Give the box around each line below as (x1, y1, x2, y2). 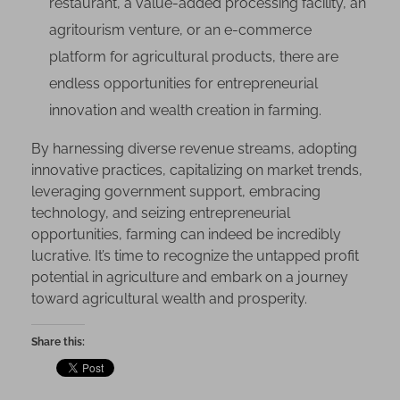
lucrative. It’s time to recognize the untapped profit (31, 246, 359, 264)
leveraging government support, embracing (31, 182, 321, 200)
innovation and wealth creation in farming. (48, 101, 321, 119)
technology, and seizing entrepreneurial (31, 204, 290, 221)
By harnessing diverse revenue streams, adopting (31, 139, 357, 157)
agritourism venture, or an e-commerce (48, 21, 312, 38)
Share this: (31, 335, 85, 348)
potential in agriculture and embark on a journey (31, 268, 348, 286)
